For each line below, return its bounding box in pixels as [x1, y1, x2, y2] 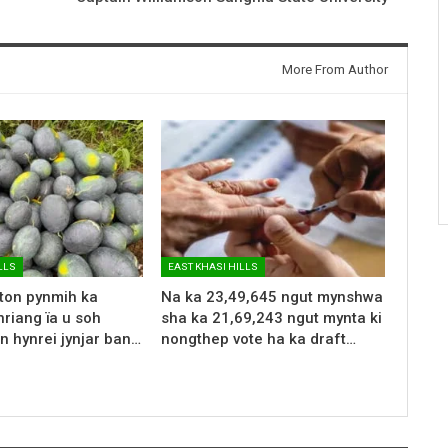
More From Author [281, 61, 388, 77]
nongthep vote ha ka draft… [160, 329, 356, 348]
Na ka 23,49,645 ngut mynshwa [160, 287, 383, 306]
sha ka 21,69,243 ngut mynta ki [160, 308, 382, 327]
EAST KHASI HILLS [167, 260, 258, 272]
